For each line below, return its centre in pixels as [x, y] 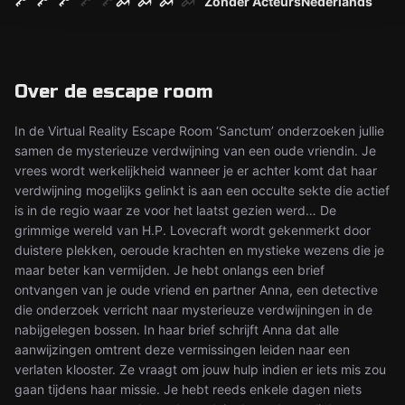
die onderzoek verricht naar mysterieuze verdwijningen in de [193, 310]
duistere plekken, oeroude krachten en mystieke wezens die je [199, 250]
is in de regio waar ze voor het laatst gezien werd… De [175, 210]
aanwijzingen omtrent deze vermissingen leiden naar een [182, 349]
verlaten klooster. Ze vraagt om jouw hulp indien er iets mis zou [200, 369]
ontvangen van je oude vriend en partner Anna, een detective [196, 290]
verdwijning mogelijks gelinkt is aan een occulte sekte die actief [202, 190]
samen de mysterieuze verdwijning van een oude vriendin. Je [195, 151]
